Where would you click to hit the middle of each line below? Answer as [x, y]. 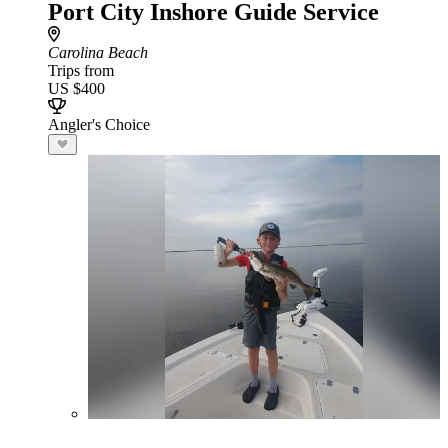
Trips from [81, 70]
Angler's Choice [99, 124]
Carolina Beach [98, 52]
